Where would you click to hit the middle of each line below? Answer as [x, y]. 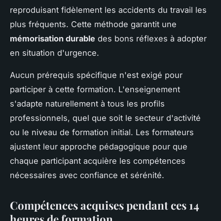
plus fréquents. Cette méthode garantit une [93, 24]
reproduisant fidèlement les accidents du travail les [108, 10]
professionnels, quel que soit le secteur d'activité [105, 118]
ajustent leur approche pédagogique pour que [99, 147]
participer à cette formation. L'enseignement [95, 90]
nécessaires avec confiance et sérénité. [87, 175]
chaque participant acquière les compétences [98, 161]
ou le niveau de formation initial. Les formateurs [102, 132]
